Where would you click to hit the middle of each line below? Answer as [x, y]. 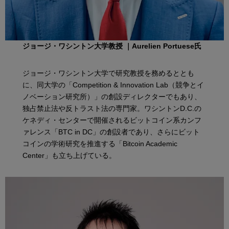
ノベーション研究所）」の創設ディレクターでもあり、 [112, 97]
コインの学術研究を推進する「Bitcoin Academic [100, 144]
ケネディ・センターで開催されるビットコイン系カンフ [112, 120]
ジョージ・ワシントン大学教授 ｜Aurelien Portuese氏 [112, 46]
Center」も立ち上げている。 [70, 156]
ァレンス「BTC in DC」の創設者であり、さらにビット [111, 132]
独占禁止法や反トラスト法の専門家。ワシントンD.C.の [112, 109]
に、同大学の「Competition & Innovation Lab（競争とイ [113, 85]
